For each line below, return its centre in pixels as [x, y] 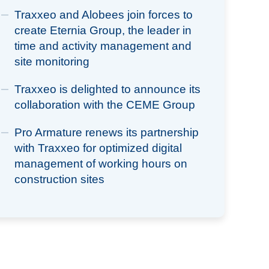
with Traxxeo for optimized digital [98, 148]
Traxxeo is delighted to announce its [107, 89]
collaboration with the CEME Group [104, 105]
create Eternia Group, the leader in [103, 30]
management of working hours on [101, 164]
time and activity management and [103, 46]
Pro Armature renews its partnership [106, 132]
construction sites [59, 179]
